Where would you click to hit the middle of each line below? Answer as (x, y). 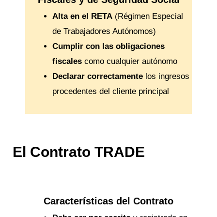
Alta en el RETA (82, 16)
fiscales (67, 62)
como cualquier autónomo (129, 62)
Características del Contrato (108, 201)
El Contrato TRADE (79, 152)
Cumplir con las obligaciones (108, 46)
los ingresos (166, 77)
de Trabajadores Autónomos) (104, 31)
